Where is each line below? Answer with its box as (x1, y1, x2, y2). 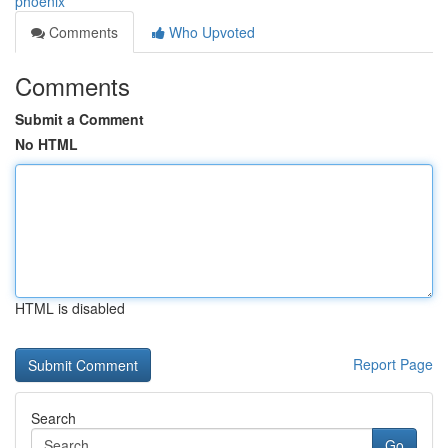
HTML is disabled (15, 298, 125, 318)
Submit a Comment (15, 109, 144, 129)
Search (31, 408, 76, 428)
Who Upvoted (165, 22, 255, 42)
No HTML (15, 134, 78, 154)
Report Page (353, 354, 433, 374)
